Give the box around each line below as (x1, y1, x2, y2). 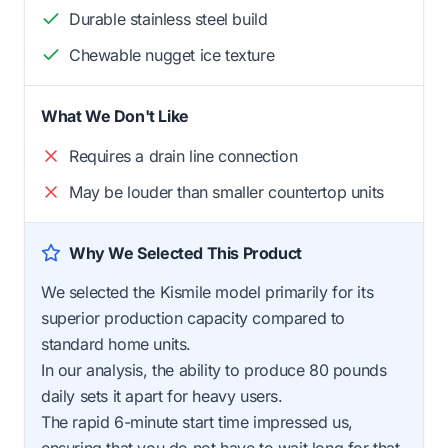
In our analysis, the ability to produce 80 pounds (41, 359, 387, 380)
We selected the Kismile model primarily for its (41, 281, 374, 302)
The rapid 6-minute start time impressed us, (41, 411, 353, 432)
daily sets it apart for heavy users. (41, 385, 283, 406)
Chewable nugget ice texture (69, 44, 275, 65)
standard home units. (41, 333, 192, 354)
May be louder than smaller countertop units (69, 181, 384, 202)
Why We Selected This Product (69, 242, 302, 263)
